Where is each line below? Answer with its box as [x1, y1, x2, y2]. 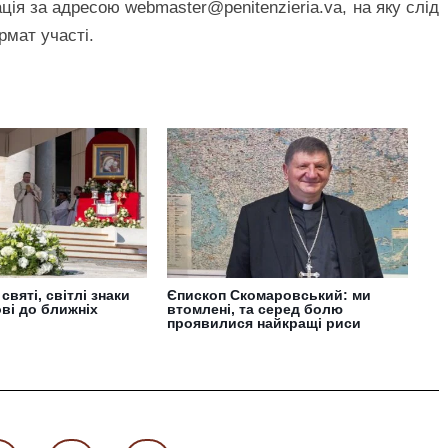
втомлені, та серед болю [167, 301, 344, 318]
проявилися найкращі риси [167, 315, 362, 332]
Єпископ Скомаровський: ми [167, 287, 372, 304]
